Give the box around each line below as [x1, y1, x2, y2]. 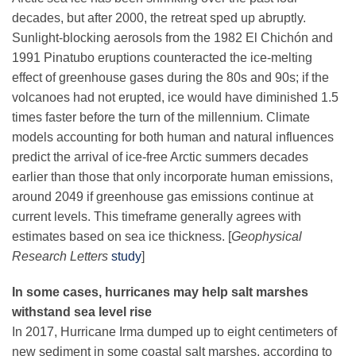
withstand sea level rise [12, 305, 152, 319]
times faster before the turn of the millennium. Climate [12, 110, 310, 125]
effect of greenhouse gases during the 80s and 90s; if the [12, 71, 329, 85]
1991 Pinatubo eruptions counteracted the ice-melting [12, 51, 312, 65]
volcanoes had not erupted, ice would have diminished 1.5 [12, 91, 339, 105]
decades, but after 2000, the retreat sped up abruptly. [12, 11, 306, 25]
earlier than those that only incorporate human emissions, [12, 170, 333, 184]
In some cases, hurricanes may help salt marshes [12, 285, 308, 300]
